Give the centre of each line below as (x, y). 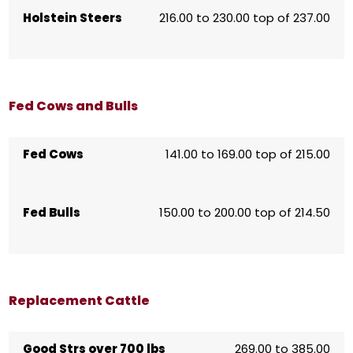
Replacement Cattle (79, 301)
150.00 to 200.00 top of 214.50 (245, 213)
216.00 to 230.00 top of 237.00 (245, 18)
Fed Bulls (51, 213)
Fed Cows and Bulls (73, 106)
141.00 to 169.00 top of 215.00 (248, 154)
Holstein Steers (72, 18)
